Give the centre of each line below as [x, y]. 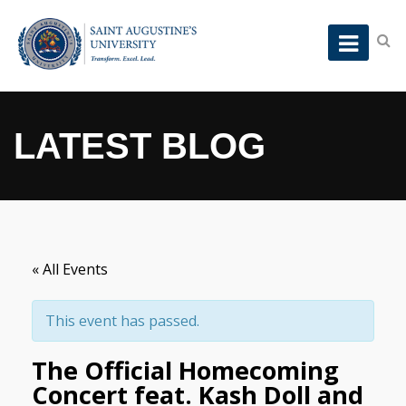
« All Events [70, 270]
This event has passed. [122, 321]
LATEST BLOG [140, 146]
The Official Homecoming [185, 371]
